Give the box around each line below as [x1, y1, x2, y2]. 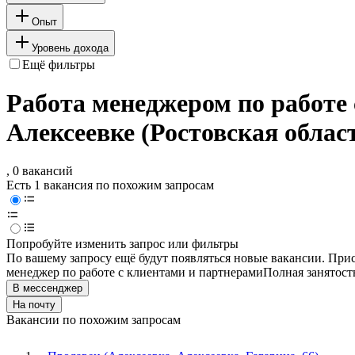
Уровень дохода [32, 41, 109, 54]
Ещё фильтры [22, 57, 95, 71]
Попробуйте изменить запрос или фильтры [6, 237, 239, 251]
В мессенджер [13, 282, 82, 295]
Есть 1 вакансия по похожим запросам [6, 178, 214, 193]
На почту [13, 299, 55, 311]
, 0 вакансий [6, 164, 73, 178]
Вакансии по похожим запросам [6, 313, 181, 327]
